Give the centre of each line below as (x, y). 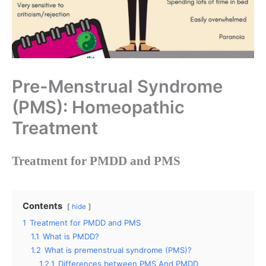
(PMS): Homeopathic (98, 107)
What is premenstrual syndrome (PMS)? (118, 250)
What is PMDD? (71, 237)
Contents (42, 206)
